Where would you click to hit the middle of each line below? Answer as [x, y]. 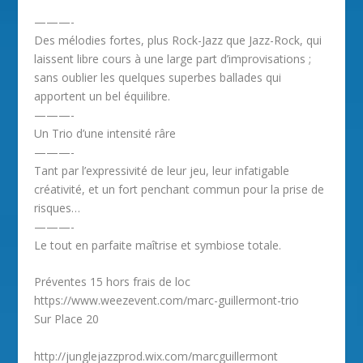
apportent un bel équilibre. [102, 96]
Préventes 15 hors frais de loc [113, 282]
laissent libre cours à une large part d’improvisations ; [173, 58]
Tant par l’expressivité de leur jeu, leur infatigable [162, 170]
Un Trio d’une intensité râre [105, 133]
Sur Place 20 [67, 319]
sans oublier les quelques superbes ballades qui [158, 77]
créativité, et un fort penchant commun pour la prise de [179, 189]
